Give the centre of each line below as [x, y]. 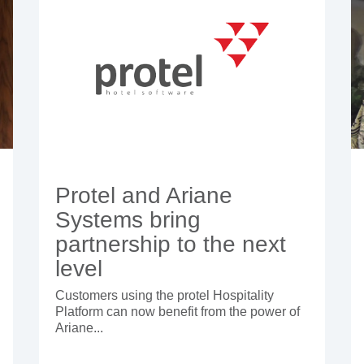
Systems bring [128, 219]
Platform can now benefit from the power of [178, 311]
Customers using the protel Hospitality [165, 295]
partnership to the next [171, 244]
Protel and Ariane [144, 195]
